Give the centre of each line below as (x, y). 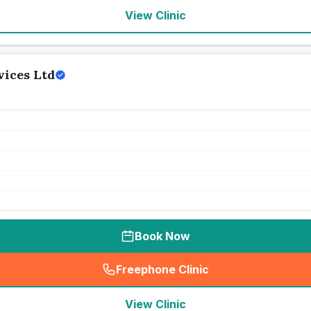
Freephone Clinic (162, 269)
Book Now (162, 236)
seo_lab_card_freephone (228, 277)
